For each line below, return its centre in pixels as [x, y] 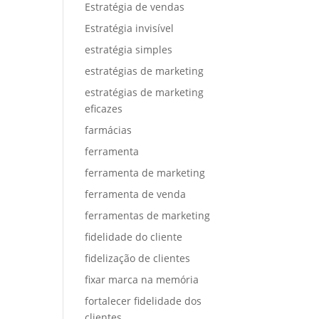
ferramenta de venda [136, 194]
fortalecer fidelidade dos [143, 301]
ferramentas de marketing [148, 215]
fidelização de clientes [138, 258]
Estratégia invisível [130, 28]
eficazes [104, 109]
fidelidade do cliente [134, 237]
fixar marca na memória [142, 279]
